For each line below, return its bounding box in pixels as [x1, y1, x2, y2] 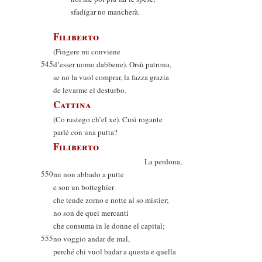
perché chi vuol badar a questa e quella [53, 246, 176, 257]
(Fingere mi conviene [53, 46, 120, 57]
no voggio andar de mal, [53, 233, 130, 244]
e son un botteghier [53, 182, 114, 192]
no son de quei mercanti [53, 208, 129, 218]
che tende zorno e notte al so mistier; [53, 195, 169, 205]
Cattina [53, 97, 91, 112]
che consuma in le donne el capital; [53, 220, 165, 231]
